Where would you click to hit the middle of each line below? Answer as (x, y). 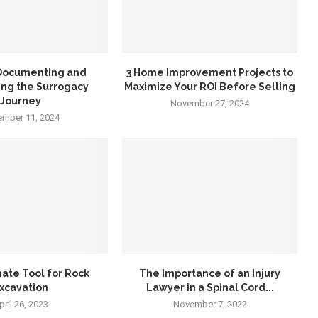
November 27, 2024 (210, 103)
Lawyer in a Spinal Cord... (210, 288)
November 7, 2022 (210, 305)
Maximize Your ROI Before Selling (210, 86)
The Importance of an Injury (210, 274)
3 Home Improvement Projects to (210, 72)
